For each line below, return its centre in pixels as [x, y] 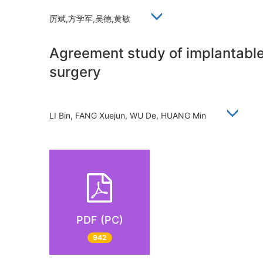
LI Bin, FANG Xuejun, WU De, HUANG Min [132, 116]
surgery [75, 72]
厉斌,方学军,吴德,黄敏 [95, 18]
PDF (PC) [100, 220]
